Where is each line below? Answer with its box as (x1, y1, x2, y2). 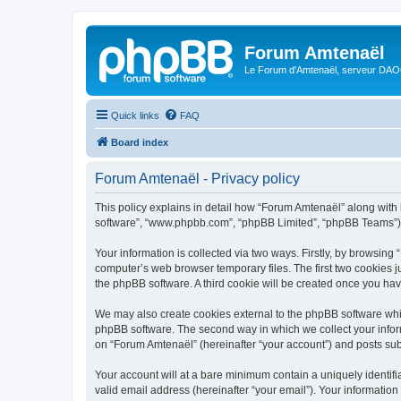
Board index (111, 136, 168, 148)
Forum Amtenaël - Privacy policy (95, 170, 300, 186)
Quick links (111, 109, 159, 121)
